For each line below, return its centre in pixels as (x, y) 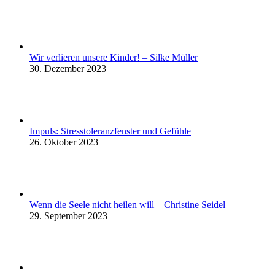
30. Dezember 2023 (68, 68)
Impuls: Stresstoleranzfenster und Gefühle (110, 131)
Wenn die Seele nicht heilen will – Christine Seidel (127, 204)
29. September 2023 (68, 215)
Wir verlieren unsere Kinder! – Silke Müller (114, 57)
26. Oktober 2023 (64, 142)
